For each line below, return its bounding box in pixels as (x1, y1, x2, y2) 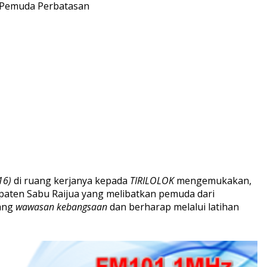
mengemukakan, (174, 173, 252, 187)
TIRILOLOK (130, 173, 174, 187)
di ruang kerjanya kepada (11, 173, 130, 187)
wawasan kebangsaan (15, 200, 107, 213)
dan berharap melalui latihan (107, 200, 239, 213)
